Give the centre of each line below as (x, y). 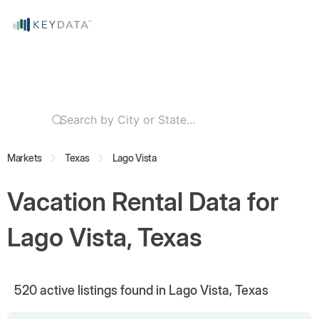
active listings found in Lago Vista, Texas (153, 290)
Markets (25, 158)
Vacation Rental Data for (143, 202)
